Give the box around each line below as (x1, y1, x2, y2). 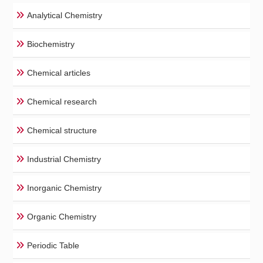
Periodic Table (27, 241, 80, 250)
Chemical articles (27, 68, 91, 77)
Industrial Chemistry (27, 154, 102, 164)
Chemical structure (27, 126, 97, 135)
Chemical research (27, 97, 97, 106)
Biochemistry (27, 39, 75, 49)
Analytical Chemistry (27, 11, 103, 20)
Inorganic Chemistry (27, 183, 102, 193)
